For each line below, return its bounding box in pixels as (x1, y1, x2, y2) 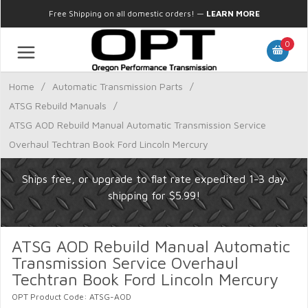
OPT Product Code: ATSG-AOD (12, 291, 131, 302)
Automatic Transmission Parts (52, 80, 183, 92)
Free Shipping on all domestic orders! (48, 8, 195, 19)
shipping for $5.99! (108, 189, 200, 201)
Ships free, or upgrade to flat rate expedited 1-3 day (22, 173, 286, 185)
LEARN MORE (206, 8, 260, 19)
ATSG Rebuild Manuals (9, 100, 107, 111)
